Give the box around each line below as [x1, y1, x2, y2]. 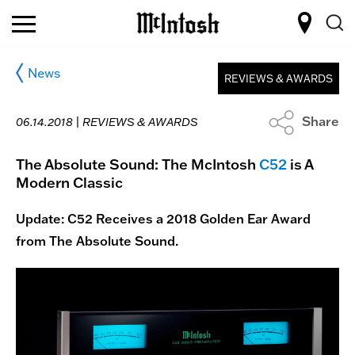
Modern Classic [16, 173, 123, 192]
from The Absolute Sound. [16, 233, 178, 249]
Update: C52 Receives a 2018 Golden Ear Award [16, 211, 311, 227]
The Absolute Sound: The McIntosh [16, 155, 259, 174]
